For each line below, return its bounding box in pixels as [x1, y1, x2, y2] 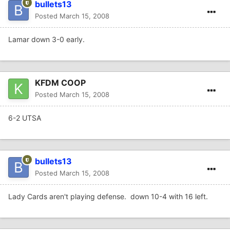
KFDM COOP [35, 78, 86, 88]
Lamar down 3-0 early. [8, 35, 85, 44]
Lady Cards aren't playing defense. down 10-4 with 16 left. [8, 192, 208, 201]
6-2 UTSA [8, 113, 41, 123]
